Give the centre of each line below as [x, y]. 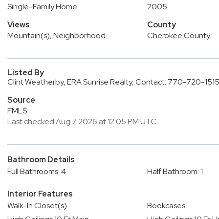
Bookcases [166, 206]
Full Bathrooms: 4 [37, 171]
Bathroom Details [41, 160]
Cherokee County [178, 35]
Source [21, 100]
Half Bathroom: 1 [175, 171]
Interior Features [40, 194]
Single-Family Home [42, 7]
